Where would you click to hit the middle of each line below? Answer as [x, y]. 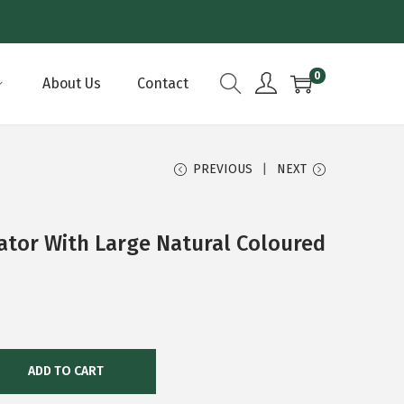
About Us [72, 83]
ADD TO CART [66, 371]
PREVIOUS [223, 169]
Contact [163, 83]
